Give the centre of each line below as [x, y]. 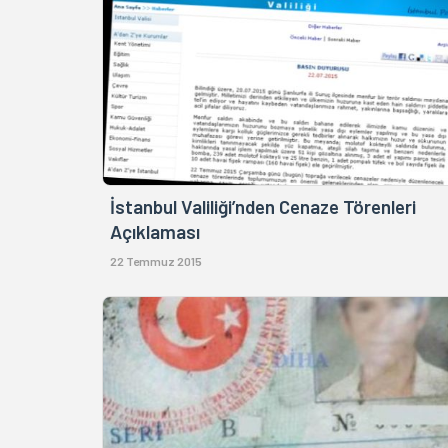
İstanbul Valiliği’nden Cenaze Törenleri [263, 207]
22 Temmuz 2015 [156, 261]
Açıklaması [155, 232]
